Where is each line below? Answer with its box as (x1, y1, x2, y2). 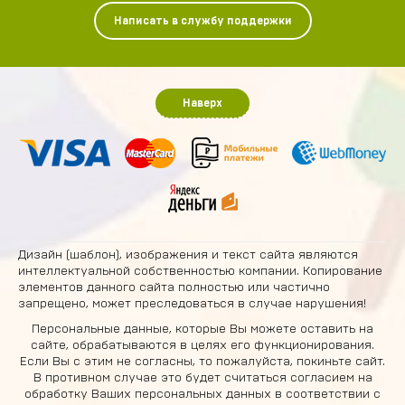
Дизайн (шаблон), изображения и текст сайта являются (18, 249, 358, 261)
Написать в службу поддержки (113, 15, 292, 26)
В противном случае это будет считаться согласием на (33, 372, 372, 384)
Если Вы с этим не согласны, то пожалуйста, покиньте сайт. (20, 355, 385, 368)
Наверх (183, 98, 222, 108)
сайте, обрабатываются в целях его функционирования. (31, 339, 374, 352)
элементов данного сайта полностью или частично (18, 281, 330, 294)
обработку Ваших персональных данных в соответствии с (24, 388, 381, 400)
